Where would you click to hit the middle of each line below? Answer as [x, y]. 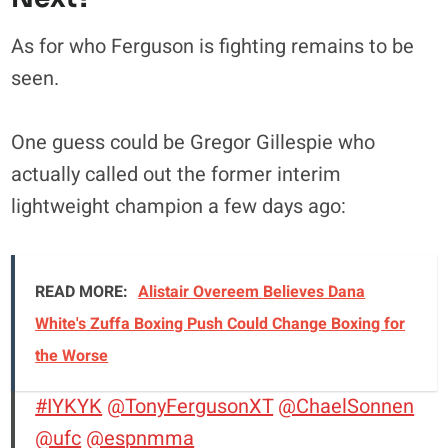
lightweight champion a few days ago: [179, 206]
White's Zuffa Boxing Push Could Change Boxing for [220, 323]
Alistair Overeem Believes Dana [252, 291]
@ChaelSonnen [346, 406]
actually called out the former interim [176, 174]
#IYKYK [69, 406]
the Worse [72, 355]
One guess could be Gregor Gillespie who [193, 142]
